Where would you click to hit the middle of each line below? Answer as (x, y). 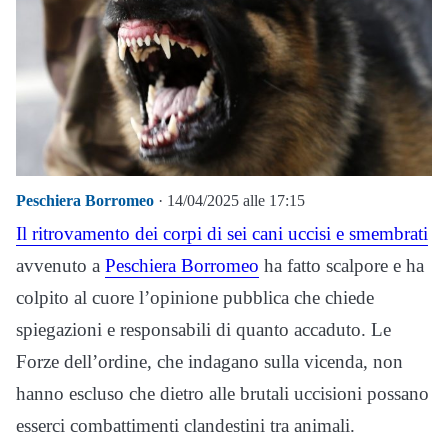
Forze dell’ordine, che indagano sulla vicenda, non (209, 362)
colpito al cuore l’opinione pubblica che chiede (195, 298)
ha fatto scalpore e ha (341, 266)
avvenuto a (60, 266)
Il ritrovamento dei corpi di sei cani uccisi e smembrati (222, 234)
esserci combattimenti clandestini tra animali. (185, 426)
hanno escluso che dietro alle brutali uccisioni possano (222, 394)
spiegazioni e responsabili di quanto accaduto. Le (203, 330)
